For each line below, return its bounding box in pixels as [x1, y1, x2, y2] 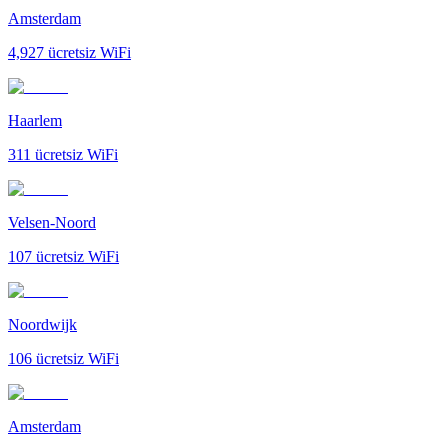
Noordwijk [8, 315, 77, 333]
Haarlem [8, 111, 62, 129]
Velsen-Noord [8, 213, 96, 231]
